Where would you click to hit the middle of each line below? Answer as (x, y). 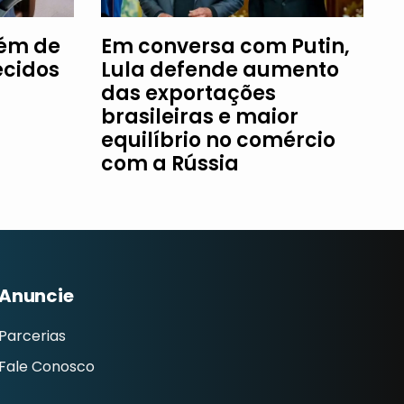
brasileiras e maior (200, 116)
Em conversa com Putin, (225, 46)
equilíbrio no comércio (218, 140)
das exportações (188, 93)
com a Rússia (170, 163)
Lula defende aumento (220, 69)
